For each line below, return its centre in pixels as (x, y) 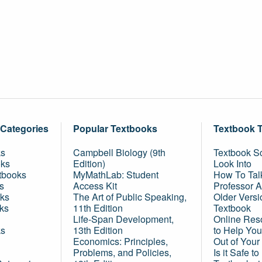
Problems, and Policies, (122, 252)
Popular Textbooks (115, 128)
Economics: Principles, (120, 241)
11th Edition (98, 208)
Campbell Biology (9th (119, 152)
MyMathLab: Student (116, 175)
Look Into (232, 163)
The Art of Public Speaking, (130, 197)
